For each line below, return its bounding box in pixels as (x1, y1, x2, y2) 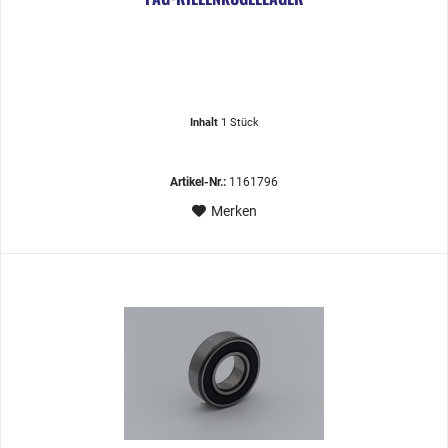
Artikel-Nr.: (170, 174, 227, 189)
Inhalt (189, 115, 221, 129)
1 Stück (220, 115, 259, 129)
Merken (210, 202, 257, 219)
